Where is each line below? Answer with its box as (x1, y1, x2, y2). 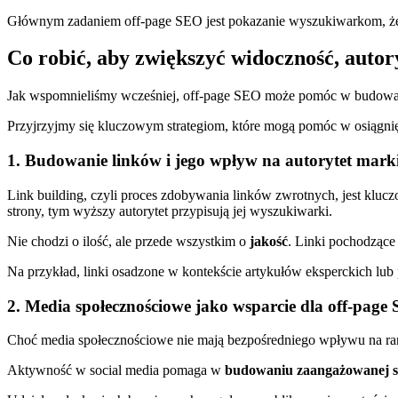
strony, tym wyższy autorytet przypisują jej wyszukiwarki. (7, 203, 332, 219)
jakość (250, 233, 288, 249)
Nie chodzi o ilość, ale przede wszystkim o (7, 233, 250, 249)
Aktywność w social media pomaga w (7, 362, 225, 378)
